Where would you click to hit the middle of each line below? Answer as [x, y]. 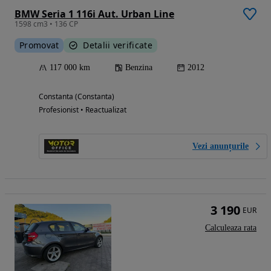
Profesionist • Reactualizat [83, 109]
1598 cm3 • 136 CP [46, 24]
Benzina [139, 67]
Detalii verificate [118, 45]
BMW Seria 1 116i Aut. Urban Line [94, 14]
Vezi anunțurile [220, 146]
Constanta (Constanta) [77, 96]
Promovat [39, 45]
